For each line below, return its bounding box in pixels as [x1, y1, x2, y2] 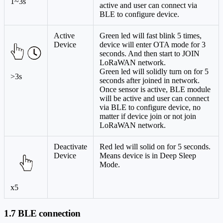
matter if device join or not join [100, 111, 196, 120]
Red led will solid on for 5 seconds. [100, 142, 211, 151]
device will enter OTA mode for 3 [100, 40, 206, 49]
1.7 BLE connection [4, 208, 81, 219]
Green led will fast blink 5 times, [100, 31, 202, 40]
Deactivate [54, 142, 87, 151]
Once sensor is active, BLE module [100, 85, 211, 94]
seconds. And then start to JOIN [100, 49, 200, 58]
